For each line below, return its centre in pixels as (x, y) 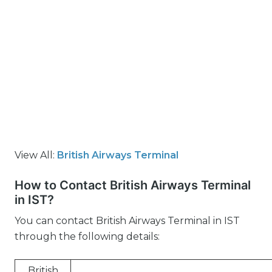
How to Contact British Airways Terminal (133, 185)
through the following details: (87, 236)
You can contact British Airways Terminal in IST (127, 221)
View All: (36, 155)
